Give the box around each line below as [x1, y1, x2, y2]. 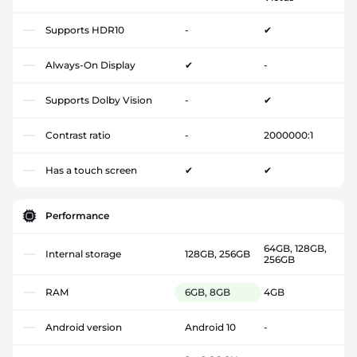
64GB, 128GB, [263, 241, 327, 254]
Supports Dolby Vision [45, 93, 152, 106]
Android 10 [185, 320, 236, 333]
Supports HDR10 [45, 23, 124, 36]
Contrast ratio [45, 128, 111, 141]
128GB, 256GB [185, 247, 250, 260]
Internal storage [45, 247, 121, 260]
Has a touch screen [45, 163, 137, 176]
